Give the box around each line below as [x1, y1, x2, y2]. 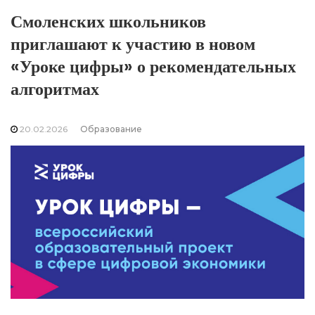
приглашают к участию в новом [11, 32, 255, 56]
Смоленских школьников [11, 10, 206, 33]
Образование [80, 124, 142, 134]
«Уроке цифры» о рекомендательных [11, 55, 296, 78]
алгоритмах [11, 77, 99, 101]
